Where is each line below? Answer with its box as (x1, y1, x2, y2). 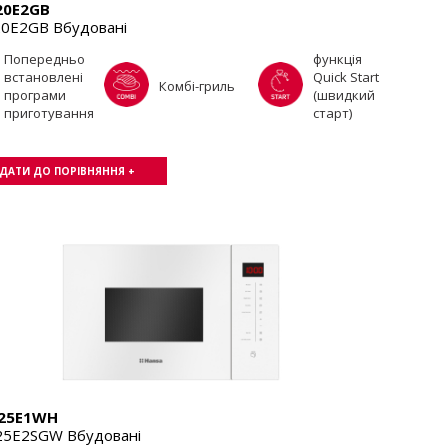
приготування (4, 104, 94, 122)
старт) (313, 104, 353, 122)
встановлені (4, 68, 83, 86)
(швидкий (313, 86, 376, 104)
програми (4, 86, 66, 104)
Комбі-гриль (158, 77, 235, 95)
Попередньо (4, 50, 85, 68)
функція (313, 50, 363, 68)
